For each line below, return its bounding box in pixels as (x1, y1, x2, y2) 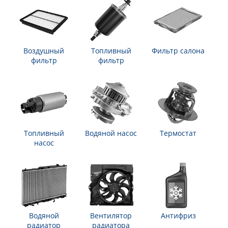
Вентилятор (90, 211, 132, 220)
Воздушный (23, 46, 64, 55)
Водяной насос (85, 128, 137, 138)
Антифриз (160, 211, 196, 220)
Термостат (160, 128, 196, 138)
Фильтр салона (152, 46, 205, 55)
